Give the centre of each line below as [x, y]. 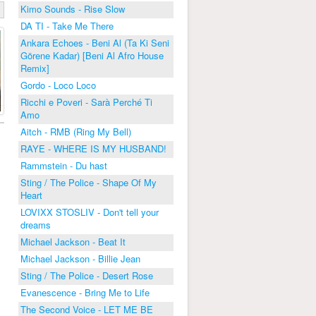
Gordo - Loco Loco [58, 85]
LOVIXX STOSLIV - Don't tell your [90, 212]
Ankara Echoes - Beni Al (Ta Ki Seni [95, 43]
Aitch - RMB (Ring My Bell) [76, 132]
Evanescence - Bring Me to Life [85, 292]
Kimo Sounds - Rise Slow [73, 9]
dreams [36, 225]
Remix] [35, 68]
